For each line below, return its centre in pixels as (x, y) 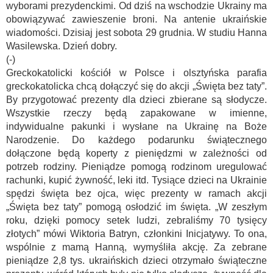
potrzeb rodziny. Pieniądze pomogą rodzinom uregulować (136, 167)
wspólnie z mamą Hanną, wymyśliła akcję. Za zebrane (136, 247)
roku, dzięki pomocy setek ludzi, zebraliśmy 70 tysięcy (136, 220)
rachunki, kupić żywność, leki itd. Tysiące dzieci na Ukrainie (136, 180)
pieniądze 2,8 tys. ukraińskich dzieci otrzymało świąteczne (136, 261)
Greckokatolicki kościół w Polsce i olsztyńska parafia (136, 73)
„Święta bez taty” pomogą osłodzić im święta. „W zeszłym (136, 207)
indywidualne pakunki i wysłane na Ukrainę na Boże (136, 126)
